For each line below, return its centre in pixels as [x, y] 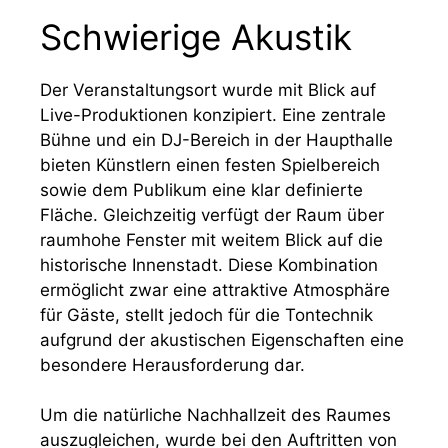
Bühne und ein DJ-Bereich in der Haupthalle [216, 139]
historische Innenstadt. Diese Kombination [209, 264]
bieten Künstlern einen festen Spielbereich [210, 164]
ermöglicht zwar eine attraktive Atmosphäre [215, 289]
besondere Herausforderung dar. [172, 364]
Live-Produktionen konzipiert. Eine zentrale [213, 114]
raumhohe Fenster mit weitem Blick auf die [211, 239]
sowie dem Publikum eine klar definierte [201, 189]
